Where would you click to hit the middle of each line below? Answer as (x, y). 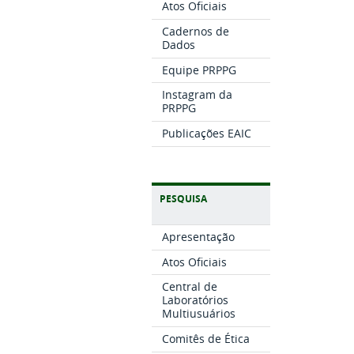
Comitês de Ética (206, 338)
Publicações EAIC (207, 134)
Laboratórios (196, 300)
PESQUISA (183, 198)
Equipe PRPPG (200, 70)
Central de (190, 287)
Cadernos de (196, 31)
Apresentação (199, 236)
